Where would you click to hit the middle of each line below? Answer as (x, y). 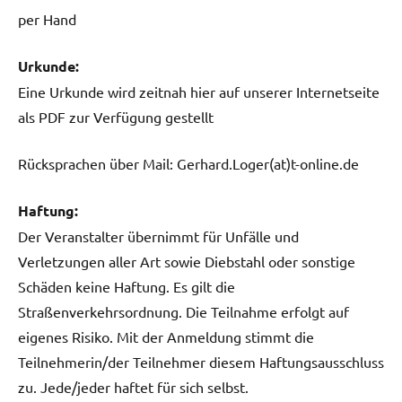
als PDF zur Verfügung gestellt (116, 116)
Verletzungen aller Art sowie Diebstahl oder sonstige (187, 261)
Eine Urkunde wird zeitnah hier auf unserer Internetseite (199, 91)
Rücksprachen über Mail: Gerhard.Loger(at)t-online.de (188, 163)
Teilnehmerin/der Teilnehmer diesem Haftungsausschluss (201, 361)
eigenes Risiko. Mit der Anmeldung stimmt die (166, 336)
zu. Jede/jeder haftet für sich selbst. (133, 386)
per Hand (47, 18)
